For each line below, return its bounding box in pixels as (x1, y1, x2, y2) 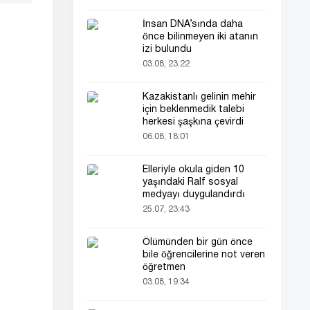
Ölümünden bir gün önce (143, 238, 253, 247)
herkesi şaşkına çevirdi (143, 118, 244, 127)
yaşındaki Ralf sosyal (143, 178, 238, 187)
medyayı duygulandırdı (143, 190, 245, 199)
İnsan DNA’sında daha (143, 20, 243, 29)
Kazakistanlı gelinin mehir (143, 93, 256, 102)
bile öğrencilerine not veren (143, 250, 265, 259)
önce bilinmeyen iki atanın (143, 33, 258, 42)
